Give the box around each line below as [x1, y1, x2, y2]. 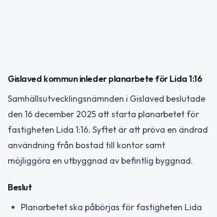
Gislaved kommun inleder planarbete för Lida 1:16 [8, 73, 202, 84]
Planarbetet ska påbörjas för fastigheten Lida [21, 201, 202, 213]
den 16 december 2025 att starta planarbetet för [8, 108, 199, 120]
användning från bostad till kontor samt [8, 139, 165, 151]
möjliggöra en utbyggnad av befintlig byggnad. [8, 155, 193, 166]
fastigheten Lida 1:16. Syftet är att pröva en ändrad [8, 124, 208, 135]
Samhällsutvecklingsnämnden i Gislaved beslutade [8, 93, 205, 104]
